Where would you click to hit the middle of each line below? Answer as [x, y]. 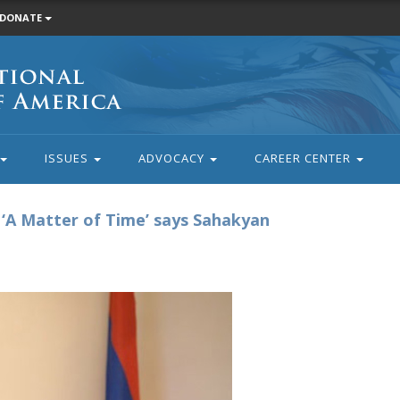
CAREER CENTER [304, 158]
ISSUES [68, 158]
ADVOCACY [173, 158]
